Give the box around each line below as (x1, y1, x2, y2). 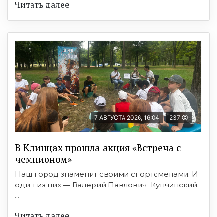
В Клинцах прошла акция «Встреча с (15, 141, 181, 154)
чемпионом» (15, 153, 72, 166)
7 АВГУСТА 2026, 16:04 (94, 114, 159, 121)
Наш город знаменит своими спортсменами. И (15, 170, 198, 179)
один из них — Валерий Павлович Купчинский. (15, 180, 199, 189)
